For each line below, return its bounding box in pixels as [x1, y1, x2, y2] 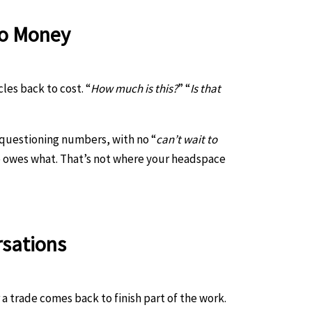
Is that [190, 80, 221, 96]
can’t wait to [156, 131, 217, 147]
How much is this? [91, 80, 178, 96]
